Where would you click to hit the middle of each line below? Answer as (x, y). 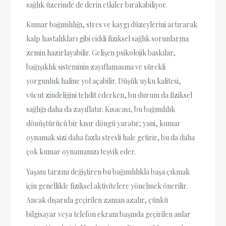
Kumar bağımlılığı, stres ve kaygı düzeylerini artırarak (112, 25)
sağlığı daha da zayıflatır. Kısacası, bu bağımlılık (101, 109)
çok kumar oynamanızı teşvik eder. (81, 152)
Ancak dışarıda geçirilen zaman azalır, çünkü (97, 200)
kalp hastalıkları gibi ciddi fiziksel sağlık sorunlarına (108, 39)
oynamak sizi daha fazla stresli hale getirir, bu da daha (111, 138)
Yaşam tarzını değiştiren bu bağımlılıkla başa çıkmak (108, 172)
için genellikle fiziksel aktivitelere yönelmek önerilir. (107, 186)
